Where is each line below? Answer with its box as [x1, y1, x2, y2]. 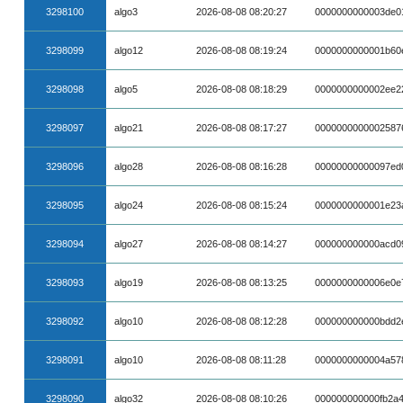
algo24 [114, 200, 144, 210]
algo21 [114, 122, 144, 133]
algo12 [114, 45, 144, 56]
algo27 [114, 238, 144, 249]
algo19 [114, 277, 144, 288]
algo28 [114, 161, 144, 172]
